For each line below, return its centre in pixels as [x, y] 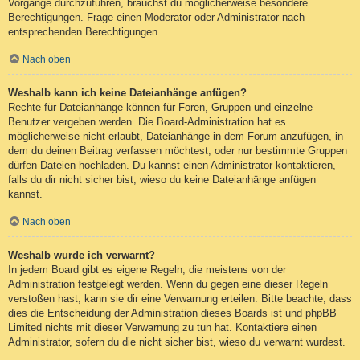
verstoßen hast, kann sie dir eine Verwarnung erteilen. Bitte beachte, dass [180, 298]
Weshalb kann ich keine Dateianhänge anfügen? [127, 93]
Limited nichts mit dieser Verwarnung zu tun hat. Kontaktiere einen [162, 327]
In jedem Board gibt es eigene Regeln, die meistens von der [147, 269]
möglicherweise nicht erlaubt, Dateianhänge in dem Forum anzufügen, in [176, 137]
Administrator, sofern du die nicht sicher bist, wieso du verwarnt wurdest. [177, 342]
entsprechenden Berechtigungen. [84, 32]
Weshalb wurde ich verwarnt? [82, 255]
